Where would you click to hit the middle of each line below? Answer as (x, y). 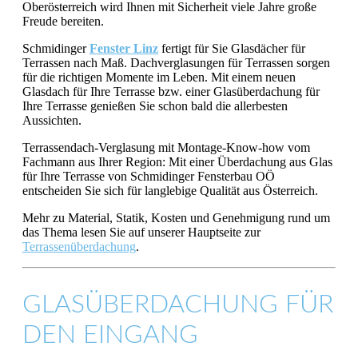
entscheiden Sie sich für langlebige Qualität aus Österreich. (170, 190)
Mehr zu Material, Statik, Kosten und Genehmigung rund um (176, 217)
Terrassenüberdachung (79, 246)
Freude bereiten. (63, 21)
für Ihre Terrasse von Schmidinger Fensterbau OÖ (149, 176)
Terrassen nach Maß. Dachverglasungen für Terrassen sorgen (176, 62)
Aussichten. (52, 120)
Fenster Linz (124, 48)
